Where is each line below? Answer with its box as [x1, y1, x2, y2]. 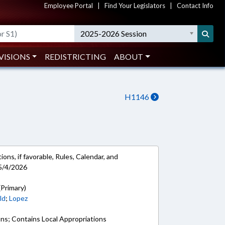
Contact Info [177, 2, 213, 10]
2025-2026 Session [80, 29, 147, 38]
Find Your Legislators [104, 2, 165, 10]
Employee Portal [44, 2, 93, 10]
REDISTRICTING [45, 52, 106, 61]
